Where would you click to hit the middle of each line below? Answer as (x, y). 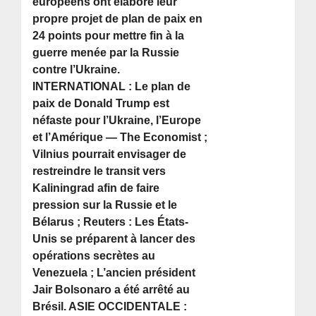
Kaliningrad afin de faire (96, 188)
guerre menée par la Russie (106, 53)
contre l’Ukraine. (77, 70)
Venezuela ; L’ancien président (114, 273)
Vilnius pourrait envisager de (110, 154)
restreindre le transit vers (99, 171)
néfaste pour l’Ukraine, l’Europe (117, 121)
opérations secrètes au (94, 256)
